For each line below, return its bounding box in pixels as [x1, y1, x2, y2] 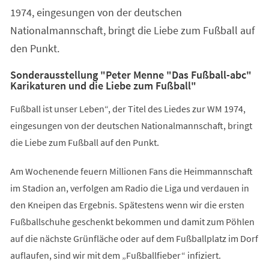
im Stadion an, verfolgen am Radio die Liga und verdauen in [10, 181, 249, 194]
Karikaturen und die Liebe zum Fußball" [10, 78, 196, 92]
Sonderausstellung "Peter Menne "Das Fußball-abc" [10, 67, 252, 82]
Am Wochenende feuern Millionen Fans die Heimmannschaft [10, 165, 253, 177]
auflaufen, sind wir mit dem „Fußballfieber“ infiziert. [10, 249, 221, 261]
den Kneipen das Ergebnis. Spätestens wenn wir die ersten [10, 198, 244, 211]
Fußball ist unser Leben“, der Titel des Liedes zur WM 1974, [10, 102, 246, 115]
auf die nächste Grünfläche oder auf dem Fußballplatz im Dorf [10, 232, 258, 244]
